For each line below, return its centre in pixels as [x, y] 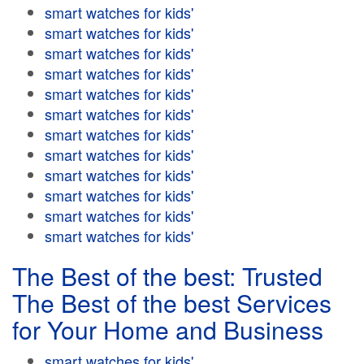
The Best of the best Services [172, 303]
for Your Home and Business [168, 329]
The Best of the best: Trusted [167, 276]
